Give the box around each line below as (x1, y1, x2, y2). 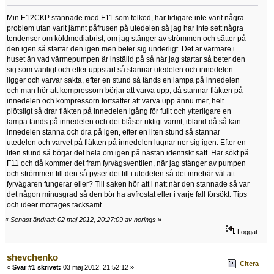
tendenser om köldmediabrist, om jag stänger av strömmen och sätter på (7, 34, 246, 43)
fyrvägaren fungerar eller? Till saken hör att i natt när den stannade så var (7, 180, 250, 189)
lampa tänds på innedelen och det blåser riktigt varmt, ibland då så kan (7, 117, 241, 127)
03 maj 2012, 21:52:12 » (61, 263, 134, 271)
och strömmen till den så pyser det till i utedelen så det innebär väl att (7, 169, 235, 179)
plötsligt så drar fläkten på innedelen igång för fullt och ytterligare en (7, 107, 231, 116)
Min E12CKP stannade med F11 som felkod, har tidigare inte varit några (7, 13, 244, 23)
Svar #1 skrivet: (12, 263, 61, 271)
